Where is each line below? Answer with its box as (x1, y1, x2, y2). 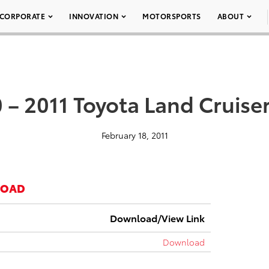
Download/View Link (110, 211, 205, 225)
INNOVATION (69, 11, 118, 21)
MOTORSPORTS (142, 11, 201, 21)
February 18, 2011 (101, 129, 168, 141)
